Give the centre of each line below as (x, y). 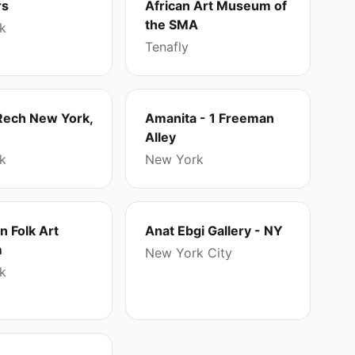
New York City (189, 253)
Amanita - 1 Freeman (210, 118)
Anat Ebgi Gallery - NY (214, 231)
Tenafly (167, 47)
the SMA (172, 25)
